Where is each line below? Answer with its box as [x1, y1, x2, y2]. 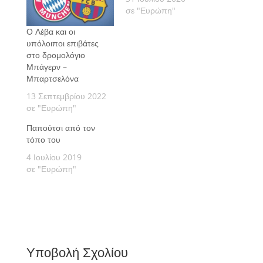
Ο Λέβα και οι [26, 25, 75, 37]
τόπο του [26, 133, 60, 145]
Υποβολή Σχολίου [26, 242, 128, 261]
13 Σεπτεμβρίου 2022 [26, 90, 106, 102]
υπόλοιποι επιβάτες [26, 37, 99, 49]
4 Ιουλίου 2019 [26, 151, 82, 163]
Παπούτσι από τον [26, 122, 95, 133]
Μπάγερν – [26, 60, 67, 72]
